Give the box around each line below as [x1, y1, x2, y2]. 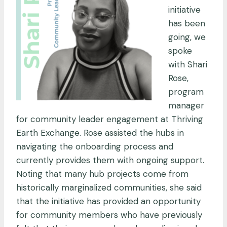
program [168, 86, 204, 97]
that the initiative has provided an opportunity [16, 195, 201, 207]
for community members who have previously [16, 209, 202, 220]
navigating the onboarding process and [16, 140, 173, 152]
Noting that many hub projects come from [16, 168, 188, 179]
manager [168, 99, 204, 111]
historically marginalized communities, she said [16, 181, 202, 193]
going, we [168, 31, 206, 43]
